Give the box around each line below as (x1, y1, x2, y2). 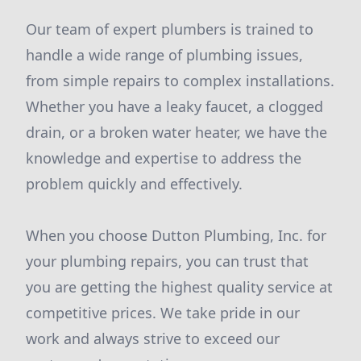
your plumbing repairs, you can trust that (26, 251, 309, 271)
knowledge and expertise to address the (26, 148, 301, 168)
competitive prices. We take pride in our (26, 303, 300, 322)
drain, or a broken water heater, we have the (26, 122, 327, 142)
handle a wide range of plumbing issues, (26, 45, 303, 64)
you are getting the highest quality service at (26, 277, 333, 297)
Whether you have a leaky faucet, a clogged (26, 97, 323, 116)
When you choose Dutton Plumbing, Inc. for (26, 226, 326, 245)
